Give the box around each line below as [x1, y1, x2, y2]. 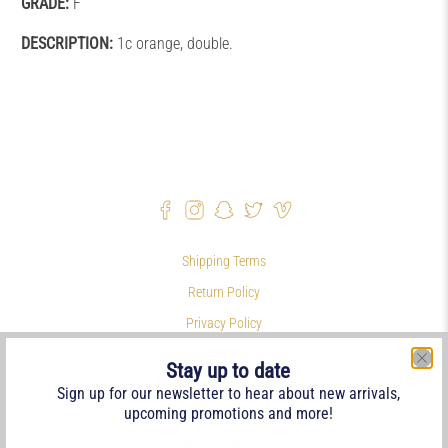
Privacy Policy [186, 314, 262, 331]
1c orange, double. [113, 34, 234, 54]
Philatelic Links [183, 376, 265, 393]
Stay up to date [166, 359, 290, 383]
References [194, 407, 254, 424]
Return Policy [188, 283, 260, 300]
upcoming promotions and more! [123, 404, 333, 423]
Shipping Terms [182, 252, 266, 269]
